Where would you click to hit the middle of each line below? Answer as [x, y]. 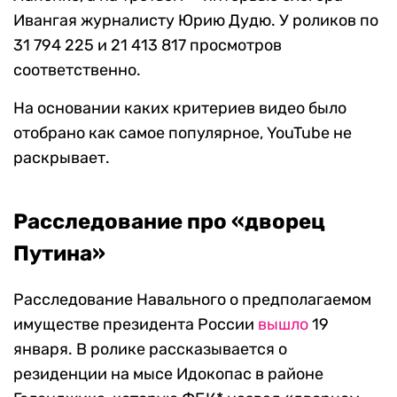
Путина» [59, 254]
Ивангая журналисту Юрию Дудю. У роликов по [196, 21]
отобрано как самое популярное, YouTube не [183, 133]
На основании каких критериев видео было [180, 109]
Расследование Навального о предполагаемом [192, 300]
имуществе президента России [136, 325]
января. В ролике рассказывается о [150, 350]
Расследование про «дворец [169, 222]
